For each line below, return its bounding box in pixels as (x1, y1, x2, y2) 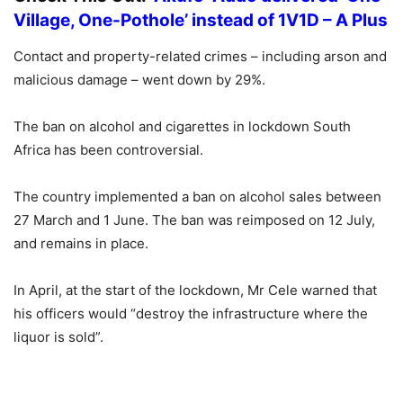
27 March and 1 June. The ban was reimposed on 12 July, (13, 211, 375, 229)
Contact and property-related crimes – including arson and (13, 48, 387, 66)
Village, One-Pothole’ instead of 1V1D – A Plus (13, 10, 388, 31)
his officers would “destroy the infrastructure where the (13, 305, 368, 323)
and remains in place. (13, 235, 148, 253)
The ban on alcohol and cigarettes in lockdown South (13, 118, 351, 136)
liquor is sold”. (13, 328, 103, 346)
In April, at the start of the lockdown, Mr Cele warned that (13, 282, 377, 300)
